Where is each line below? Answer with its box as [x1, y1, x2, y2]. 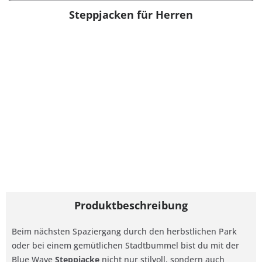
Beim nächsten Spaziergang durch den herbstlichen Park [12, 226, 237, 237]
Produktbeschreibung [74, 198, 188, 213]
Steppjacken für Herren [69, 8, 193, 22]
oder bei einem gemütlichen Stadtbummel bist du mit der [12, 240, 239, 251]
